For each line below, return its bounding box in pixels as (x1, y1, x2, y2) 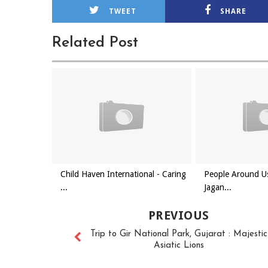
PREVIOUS (148, 208, 209, 223)
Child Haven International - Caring (60, 169, 186, 179)
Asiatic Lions (153, 241, 204, 250)
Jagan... (204, 182, 232, 192)
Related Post (52, 35, 138, 50)
